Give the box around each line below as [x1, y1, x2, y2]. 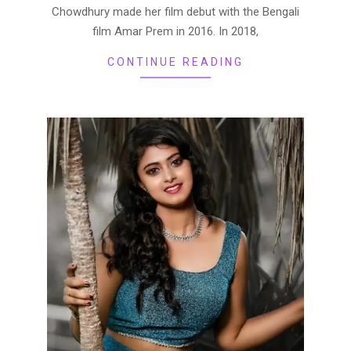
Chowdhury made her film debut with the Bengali [52, 5, 299, 19]
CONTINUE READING [107, 56, 244, 68]
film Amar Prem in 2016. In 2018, [92, 24, 259, 38]
